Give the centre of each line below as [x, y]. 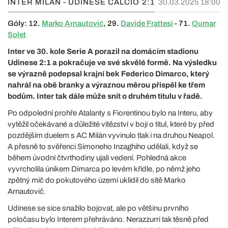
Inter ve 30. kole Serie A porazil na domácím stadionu [103, 51]
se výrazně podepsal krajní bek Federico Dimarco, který [108, 74]
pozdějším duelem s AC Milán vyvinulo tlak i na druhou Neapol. [111, 135]
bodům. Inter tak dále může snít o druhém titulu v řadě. [105, 96]
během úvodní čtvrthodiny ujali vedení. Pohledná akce [97, 158]
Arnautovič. [27, 191]
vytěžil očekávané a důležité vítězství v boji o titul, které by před [111, 124]
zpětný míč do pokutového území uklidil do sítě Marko [97, 180]
